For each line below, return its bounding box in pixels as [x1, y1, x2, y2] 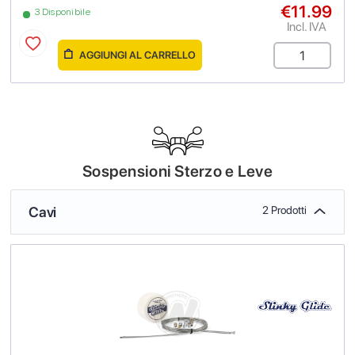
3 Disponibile [35, 6, 90, 17]
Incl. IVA [286, 18, 326, 34]
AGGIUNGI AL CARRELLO [77, 48, 196, 61]
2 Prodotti [262, 203, 307, 216]
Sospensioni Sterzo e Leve [82, 161, 273, 181]
